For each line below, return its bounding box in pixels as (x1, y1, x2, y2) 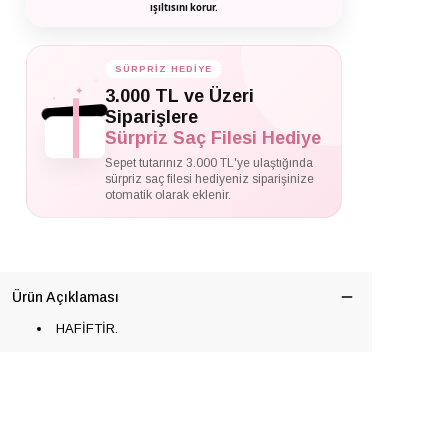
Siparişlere (105, 107, 198, 127)
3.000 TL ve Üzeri (105, 86, 254, 106)
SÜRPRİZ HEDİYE (115, 64, 212, 74)
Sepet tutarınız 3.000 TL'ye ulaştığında (105, 156, 313, 170)
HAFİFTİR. (52, 321, 118, 336)
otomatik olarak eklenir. (105, 188, 231, 202)
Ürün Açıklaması (12, 289, 119, 305)
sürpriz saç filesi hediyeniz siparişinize (105, 172, 314, 186)
